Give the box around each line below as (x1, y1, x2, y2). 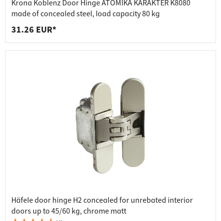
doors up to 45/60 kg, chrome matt (11, 206, 126, 217)
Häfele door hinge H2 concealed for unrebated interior (11, 195, 193, 206)
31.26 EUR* (11, 24, 56, 37)
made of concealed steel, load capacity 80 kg (11, 8, 160, 20)
